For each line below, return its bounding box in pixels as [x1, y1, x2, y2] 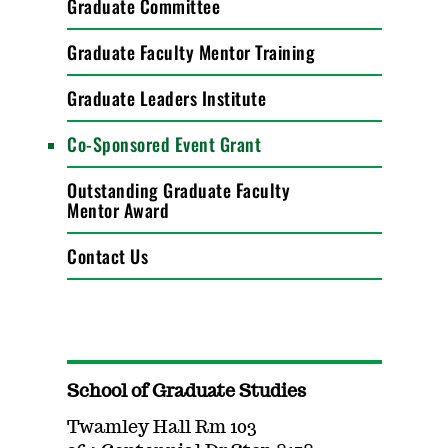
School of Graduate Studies [67, 383, 307, 401]
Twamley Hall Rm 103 [67, 419, 258, 437]
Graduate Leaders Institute [67, 85, 267, 111]
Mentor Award [67, 197, 170, 223]
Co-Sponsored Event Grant [67, 131, 262, 157]
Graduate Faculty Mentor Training [67, 39, 316, 65]
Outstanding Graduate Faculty [67, 177, 291, 203]
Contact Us [67, 243, 149, 269]
